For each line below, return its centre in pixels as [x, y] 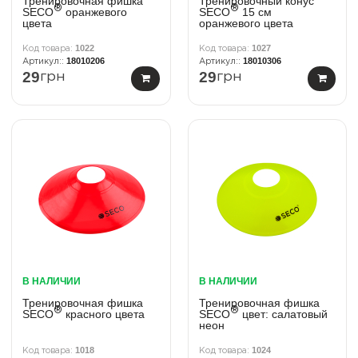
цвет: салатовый [283, 314]
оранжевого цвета [246, 23]
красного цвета [103, 314]
